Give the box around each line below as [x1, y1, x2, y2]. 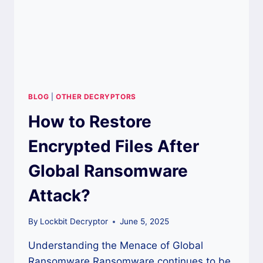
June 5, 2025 [120, 217, 170, 227]
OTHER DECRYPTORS [56, 92, 136, 101]
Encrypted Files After [28, 136, 199, 156]
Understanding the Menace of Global [28, 240, 203, 252]
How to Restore [28, 111, 151, 131]
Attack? [28, 185, 90, 205]
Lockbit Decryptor [40, 217, 109, 227]
